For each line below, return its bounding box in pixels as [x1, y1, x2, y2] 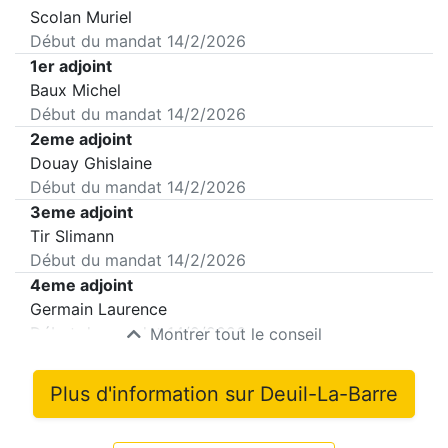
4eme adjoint [30, 275, 133, 295]
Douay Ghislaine [30, 153, 152, 173]
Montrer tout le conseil [144, 324, 322, 344]
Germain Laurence [30, 299, 167, 319]
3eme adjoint [30, 202, 133, 222]
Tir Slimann [30, 226, 114, 246]
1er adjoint [30, 56, 112, 76]
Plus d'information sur [50, 382, 260, 406]
